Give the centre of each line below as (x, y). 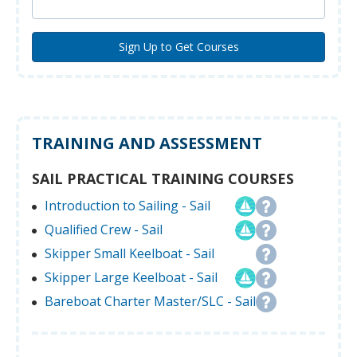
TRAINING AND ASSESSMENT (147, 143)
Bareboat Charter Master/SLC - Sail (150, 302)
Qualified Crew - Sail (104, 230)
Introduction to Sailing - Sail (127, 206)
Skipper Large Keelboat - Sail (131, 278)
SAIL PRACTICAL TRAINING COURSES (163, 179)
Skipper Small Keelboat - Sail (129, 254)
